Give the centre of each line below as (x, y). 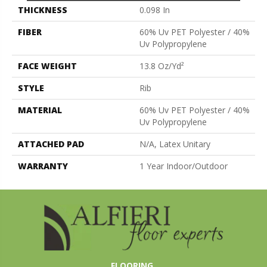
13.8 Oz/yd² (162, 66)
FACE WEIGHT (47, 66)
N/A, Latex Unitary (175, 144)
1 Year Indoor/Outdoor (184, 166)
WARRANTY (43, 166)
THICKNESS (43, 10)
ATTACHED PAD (51, 144)
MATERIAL (40, 110)
